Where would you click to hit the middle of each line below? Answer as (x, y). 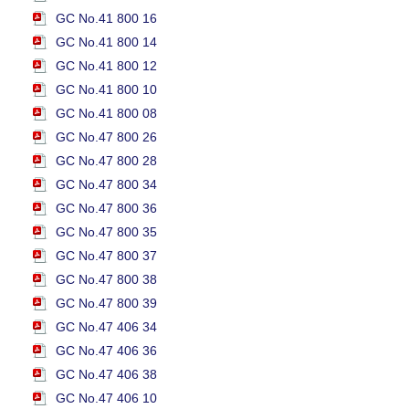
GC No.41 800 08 (106, 113)
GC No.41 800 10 (106, 89)
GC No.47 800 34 (106, 184)
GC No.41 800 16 (106, 18)
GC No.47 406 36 (106, 351)
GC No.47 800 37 (106, 256)
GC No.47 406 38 (106, 374)
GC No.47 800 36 (106, 208)
